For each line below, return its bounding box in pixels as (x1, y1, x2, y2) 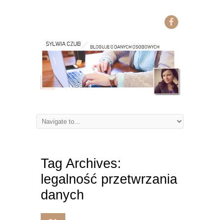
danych (41, 187, 84, 202)
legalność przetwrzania (41, 171, 177, 187)
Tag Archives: (41, 156, 121, 171)
